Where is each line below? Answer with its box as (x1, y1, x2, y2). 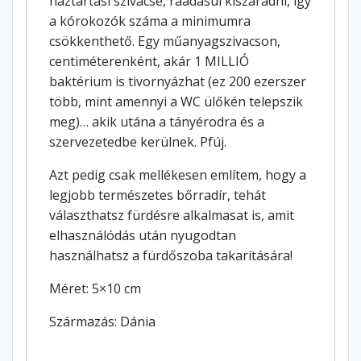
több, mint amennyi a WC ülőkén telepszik (49, 93, 303, 111)
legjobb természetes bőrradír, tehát (49, 186, 266, 205)
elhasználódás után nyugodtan (49, 226, 236, 245)
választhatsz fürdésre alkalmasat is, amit (49, 206, 294, 225)
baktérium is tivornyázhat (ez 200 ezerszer (49, 73, 306, 91)
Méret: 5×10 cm (49, 280, 141, 298)
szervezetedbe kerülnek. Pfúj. (49, 133, 230, 151)
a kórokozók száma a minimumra (49, 12, 251, 31)
